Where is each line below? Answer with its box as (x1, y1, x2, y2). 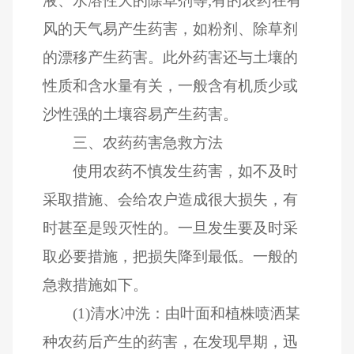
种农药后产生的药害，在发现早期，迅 (43, 333, 299, 350)
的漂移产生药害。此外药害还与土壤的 (43, 48, 299, 66)
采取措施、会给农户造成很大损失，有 (43, 190, 299, 208)
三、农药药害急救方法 (72, 134, 223, 151)
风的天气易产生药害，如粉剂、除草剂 (43, 20, 299, 37)
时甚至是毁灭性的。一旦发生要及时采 (43, 219, 299, 236)
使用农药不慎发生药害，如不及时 (72, 162, 298, 179)
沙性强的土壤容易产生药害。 (43, 105, 239, 122)
